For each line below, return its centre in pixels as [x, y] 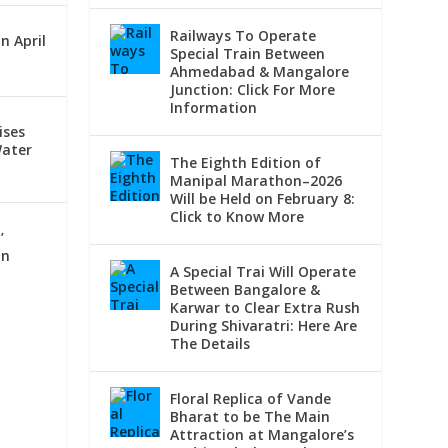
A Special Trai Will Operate [263, 272]
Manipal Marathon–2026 [256, 181]
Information [214, 108]
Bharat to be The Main [250, 417]
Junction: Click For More [253, 90]
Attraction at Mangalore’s [262, 435]
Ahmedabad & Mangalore [260, 72]
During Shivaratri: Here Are [264, 326]
